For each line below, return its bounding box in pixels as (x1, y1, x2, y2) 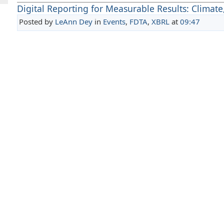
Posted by (18, 16, 55, 27)
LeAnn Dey (54, 16, 92, 27)
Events (102, 16, 125, 27)
